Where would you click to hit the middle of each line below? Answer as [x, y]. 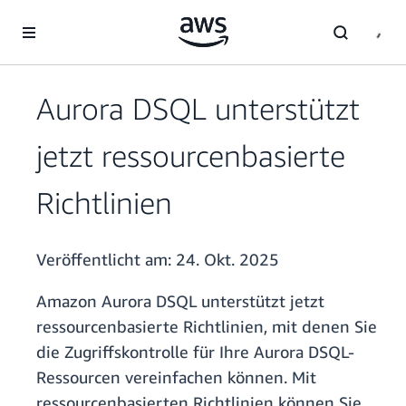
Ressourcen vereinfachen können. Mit [176, 377]
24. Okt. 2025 [227, 260]
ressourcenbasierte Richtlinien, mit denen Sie [207, 327]
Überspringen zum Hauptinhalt [96, 18]
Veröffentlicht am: [106, 260]
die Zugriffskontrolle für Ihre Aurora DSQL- [195, 352]
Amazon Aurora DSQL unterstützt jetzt [180, 301]
